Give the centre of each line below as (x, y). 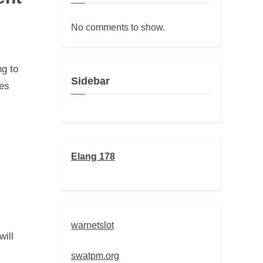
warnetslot (92, 225)
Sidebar (90, 81)
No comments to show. (118, 27)
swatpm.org (95, 255)
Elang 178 (93, 156)
